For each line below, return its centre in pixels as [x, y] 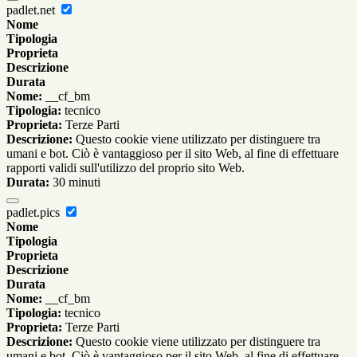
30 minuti [75, 182]
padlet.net [32, 10]
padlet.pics [35, 212]
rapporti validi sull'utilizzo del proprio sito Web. [126, 167]
